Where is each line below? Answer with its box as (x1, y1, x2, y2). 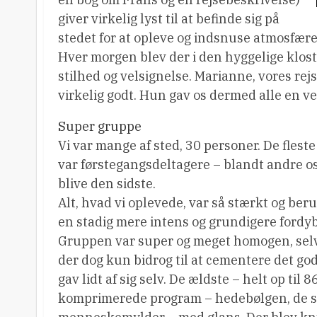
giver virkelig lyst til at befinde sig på (58, 11, 279, 27)
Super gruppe (58, 118, 142, 134)
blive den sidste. (58, 175, 156, 192)
